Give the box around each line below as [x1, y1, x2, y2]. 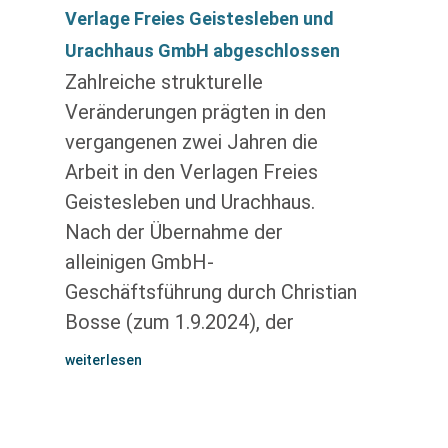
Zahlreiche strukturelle [64, 70, 263, 94]
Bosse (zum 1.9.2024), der [64, 310, 294, 334]
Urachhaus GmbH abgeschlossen [64, 40, 340, 61]
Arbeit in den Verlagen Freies [64, 160, 318, 184]
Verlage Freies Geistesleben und [64, 8, 334, 29]
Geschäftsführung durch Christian [64, 280, 357, 304]
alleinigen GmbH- [64, 250, 214, 274]
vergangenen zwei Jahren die [64, 130, 318, 154]
